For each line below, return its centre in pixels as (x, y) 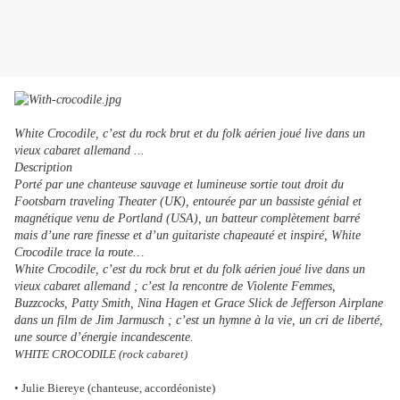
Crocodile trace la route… (79, 253)
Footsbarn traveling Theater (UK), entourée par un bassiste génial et (188, 202)
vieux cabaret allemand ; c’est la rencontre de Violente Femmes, (175, 287)
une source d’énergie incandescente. (104, 337)
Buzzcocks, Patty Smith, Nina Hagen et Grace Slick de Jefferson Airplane (199, 304)
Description (43, 168)
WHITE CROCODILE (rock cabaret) (101, 354)
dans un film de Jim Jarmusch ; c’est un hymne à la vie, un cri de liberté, (199, 321)
